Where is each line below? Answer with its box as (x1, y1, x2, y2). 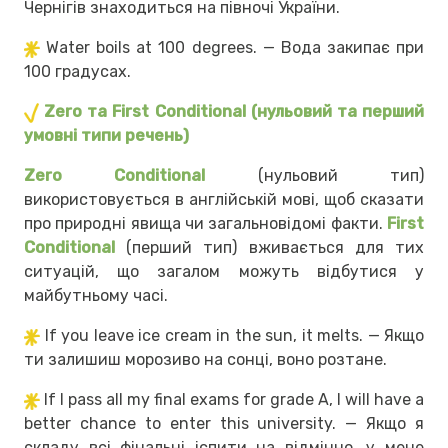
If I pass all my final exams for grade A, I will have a (44, 390, 424, 410)
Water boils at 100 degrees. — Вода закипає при (46, 38, 425, 58)
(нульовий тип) (205, 166, 425, 186)
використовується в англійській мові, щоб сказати (24, 190, 424, 210)
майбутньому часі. (24, 286, 168, 306)
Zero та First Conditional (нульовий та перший (44, 102, 425, 122)
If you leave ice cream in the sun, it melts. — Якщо (44, 326, 424, 346)
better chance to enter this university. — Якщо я (24, 414, 424, 434)
